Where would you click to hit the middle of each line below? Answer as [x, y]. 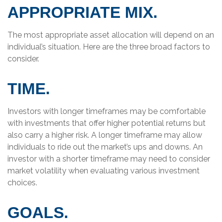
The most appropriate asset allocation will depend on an [111, 35]
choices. [22, 183]
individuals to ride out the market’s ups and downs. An [105, 147]
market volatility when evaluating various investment [104, 171]
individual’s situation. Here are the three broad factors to [109, 47]
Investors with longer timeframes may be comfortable [107, 111]
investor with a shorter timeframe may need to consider [109, 159]
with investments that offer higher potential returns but [107, 123]
